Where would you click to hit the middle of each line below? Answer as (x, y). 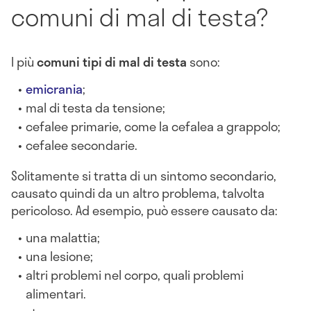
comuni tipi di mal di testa (112, 62)
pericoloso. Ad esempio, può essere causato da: (144, 211)
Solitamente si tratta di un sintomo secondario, (144, 176)
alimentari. (56, 293)
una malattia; (63, 237)
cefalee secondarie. (82, 145)
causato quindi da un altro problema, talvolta (138, 193)
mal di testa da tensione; (96, 108)
